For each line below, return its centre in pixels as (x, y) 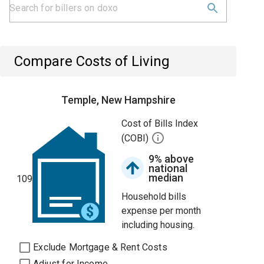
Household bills (154, 197)
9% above (171, 159)
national (168, 168)
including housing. (158, 225)
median (166, 178)
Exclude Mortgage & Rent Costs (100, 247)
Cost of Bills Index (160, 123)
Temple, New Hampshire (118, 100)
